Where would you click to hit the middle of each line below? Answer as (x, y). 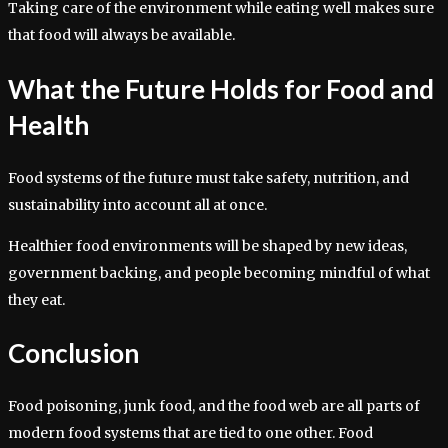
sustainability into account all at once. (137, 204)
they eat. (36, 299)
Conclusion (73, 353)
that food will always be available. (121, 35)
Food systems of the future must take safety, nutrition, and (208, 177)
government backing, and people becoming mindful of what (219, 272)
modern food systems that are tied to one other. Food (190, 432)
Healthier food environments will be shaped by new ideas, (207, 245)
